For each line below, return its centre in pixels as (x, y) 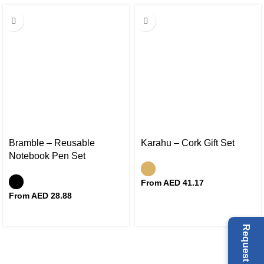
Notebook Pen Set (47, 156)
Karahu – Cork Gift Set (188, 143)
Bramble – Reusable (52, 143)
